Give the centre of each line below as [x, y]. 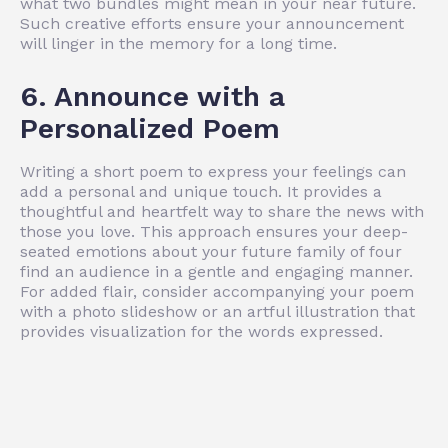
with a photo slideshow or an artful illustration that [217, 311]
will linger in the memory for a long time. [178, 43]
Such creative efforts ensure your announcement [212, 23]
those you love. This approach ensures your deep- [214, 231]
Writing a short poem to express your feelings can [213, 171]
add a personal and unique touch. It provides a [201, 191]
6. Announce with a [152, 96]
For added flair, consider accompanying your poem [217, 291]
